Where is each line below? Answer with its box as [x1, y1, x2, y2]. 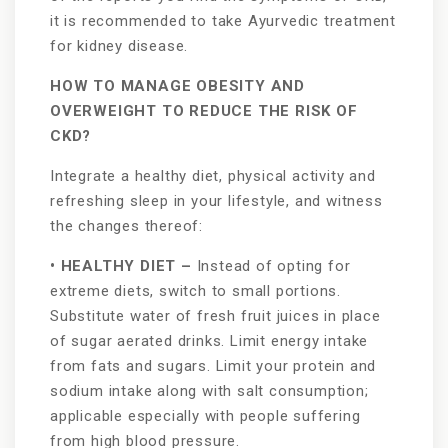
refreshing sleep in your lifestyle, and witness [50, 192, 383, 211]
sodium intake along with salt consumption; [50, 382, 369, 401]
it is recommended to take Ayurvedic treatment [50, 12, 396, 31]
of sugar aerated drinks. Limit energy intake [50, 332, 369, 351]
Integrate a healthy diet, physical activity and [50, 167, 376, 186]
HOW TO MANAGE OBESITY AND [50, 77, 306, 96]
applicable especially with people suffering [50, 407, 361, 426]
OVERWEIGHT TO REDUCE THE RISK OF [50, 102, 358, 121]
